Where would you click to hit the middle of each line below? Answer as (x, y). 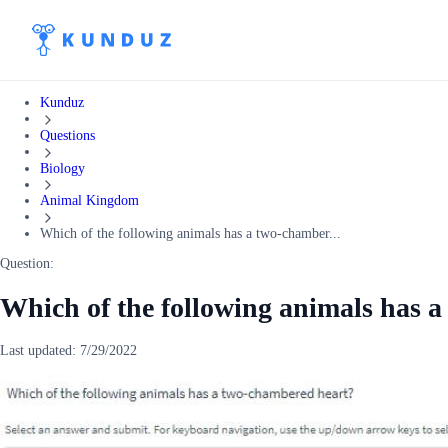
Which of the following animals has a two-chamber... (190, 234)
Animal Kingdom (89, 201)
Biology (62, 168)
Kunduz (62, 102)
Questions (67, 135)
